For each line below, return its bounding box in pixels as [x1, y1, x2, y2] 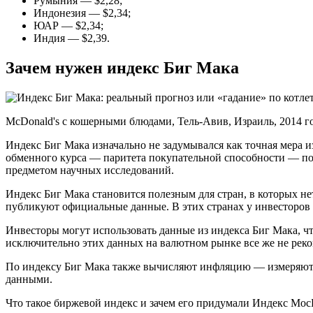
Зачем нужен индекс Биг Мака [6, 58, 239, 77]
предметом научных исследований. [6, 163, 174, 176]
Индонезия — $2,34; [34, 6, 131, 19]
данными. [6, 272, 52, 285]
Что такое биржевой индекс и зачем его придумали [6, 296, 252, 309]
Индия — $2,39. [34, 31, 110, 44]
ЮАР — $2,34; [34, 19, 103, 31]
